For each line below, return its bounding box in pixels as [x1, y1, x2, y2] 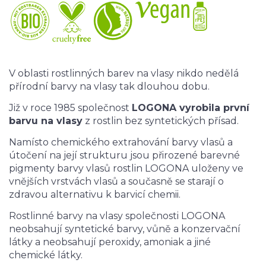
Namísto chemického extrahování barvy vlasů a [9, 137, 233, 148]
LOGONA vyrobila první [132, 102, 249, 114]
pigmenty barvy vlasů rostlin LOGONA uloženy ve [9, 163, 243, 175]
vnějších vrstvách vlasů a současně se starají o [9, 176, 224, 188]
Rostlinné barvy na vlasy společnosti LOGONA [9, 210, 225, 222]
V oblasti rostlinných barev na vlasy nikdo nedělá [9, 68, 239, 80]
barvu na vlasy [9, 115, 83, 127]
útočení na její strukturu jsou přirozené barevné [9, 150, 240, 161]
